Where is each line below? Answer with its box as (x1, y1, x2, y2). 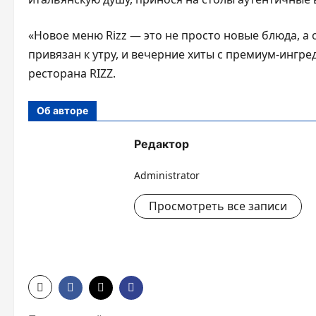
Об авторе (37, 104, 88, 116)
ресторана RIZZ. (28, 66, 116, 81)
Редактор (134, 137, 189, 151)
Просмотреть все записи (149, 198, 287, 214)
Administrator (134, 169, 200, 183)
